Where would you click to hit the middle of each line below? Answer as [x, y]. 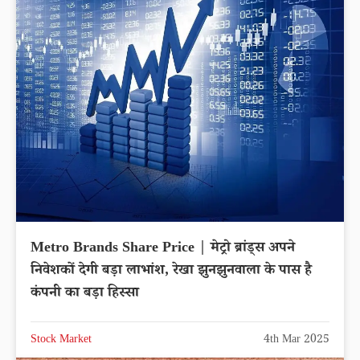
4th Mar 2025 [297, 340]
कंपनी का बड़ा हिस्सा [85, 294]
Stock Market [61, 340]
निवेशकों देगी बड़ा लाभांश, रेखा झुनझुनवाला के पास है [171, 271]
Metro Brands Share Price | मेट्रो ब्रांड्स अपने [163, 249]
